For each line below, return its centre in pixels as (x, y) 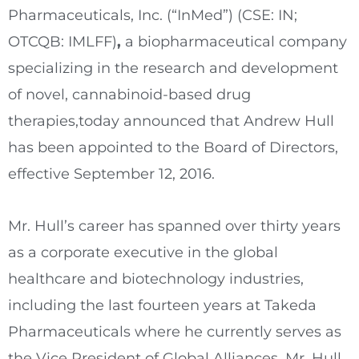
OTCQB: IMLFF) (63, 42)
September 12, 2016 (143, 174)
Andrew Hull (289, 121)
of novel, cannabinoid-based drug (129, 95)
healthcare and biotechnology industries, (156, 278)
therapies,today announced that (126, 121)
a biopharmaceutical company (236, 42)
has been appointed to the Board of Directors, (173, 148)
